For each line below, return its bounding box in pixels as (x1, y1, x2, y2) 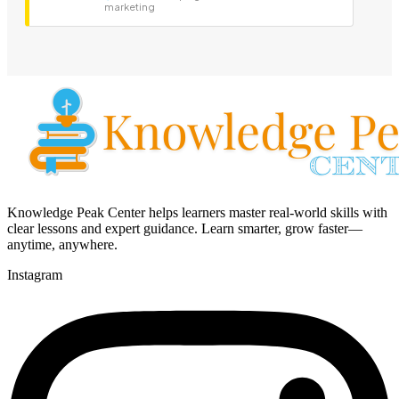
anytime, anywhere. (7, 237, 118, 253)
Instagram (7, 267, 62, 283)
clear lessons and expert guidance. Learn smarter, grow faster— (7, 221, 362, 237)
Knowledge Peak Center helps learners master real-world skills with (7, 205, 387, 221)
